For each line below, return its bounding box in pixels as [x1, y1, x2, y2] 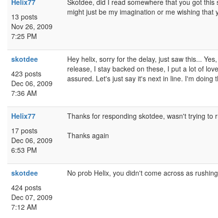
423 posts [11, 69, 41, 78]
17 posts [11, 126, 37, 135]
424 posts [11, 182, 41, 192]
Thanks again [67, 130, 109, 140]
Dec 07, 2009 [11, 192, 53, 202]
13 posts [11, 12, 37, 21]
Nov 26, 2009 [11, 21, 53, 31]
